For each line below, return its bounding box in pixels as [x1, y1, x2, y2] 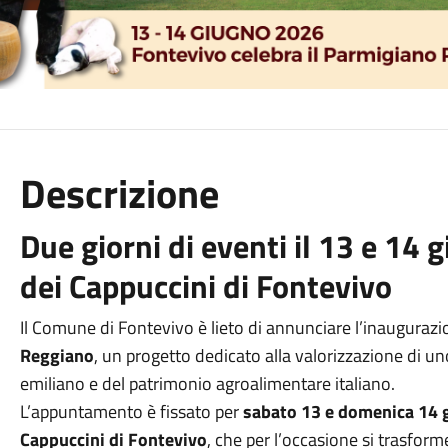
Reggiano [19, 342, 94, 369]
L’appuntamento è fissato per [19, 398, 243, 425]
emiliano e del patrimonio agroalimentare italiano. [19, 370, 395, 397]
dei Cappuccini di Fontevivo [19, 262, 392, 310]
